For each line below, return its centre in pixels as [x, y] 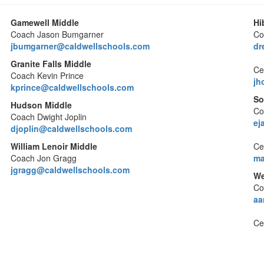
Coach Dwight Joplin [49, 117]
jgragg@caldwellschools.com [70, 170]
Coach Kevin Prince [47, 75]
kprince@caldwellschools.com [72, 87]
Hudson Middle [42, 105]
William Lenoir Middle [54, 146]
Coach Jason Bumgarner [57, 34]
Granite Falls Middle [51, 64]
